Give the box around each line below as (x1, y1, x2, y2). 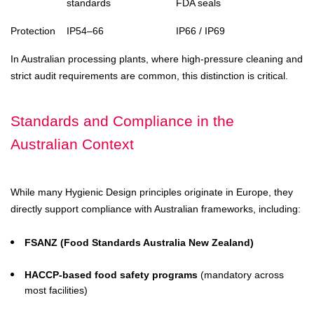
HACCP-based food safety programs (25, 269, 198, 280)
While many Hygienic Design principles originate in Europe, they (11, 186, 293, 198)
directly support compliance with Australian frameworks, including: (11, 203, 301, 214)
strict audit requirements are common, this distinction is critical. (11, 70, 288, 81)
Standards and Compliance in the (11, 113, 234, 129)
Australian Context (11, 136, 134, 152)
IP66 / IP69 (176, 25, 225, 36)
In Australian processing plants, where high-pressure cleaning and (11, 53, 303, 64)
